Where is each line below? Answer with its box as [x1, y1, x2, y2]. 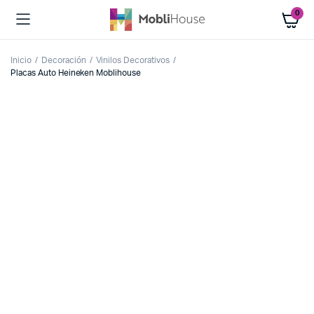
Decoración [41, 56, 86, 64]
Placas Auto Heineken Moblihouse [11, 69, 142, 77]
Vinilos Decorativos [95, 56, 170, 64]
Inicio [11, 56, 32, 64]
